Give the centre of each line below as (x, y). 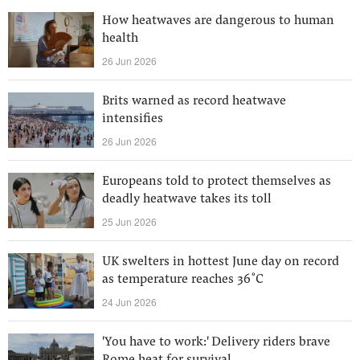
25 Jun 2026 (129, 221)
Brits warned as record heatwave (194, 101)
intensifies (133, 119)
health (120, 39)
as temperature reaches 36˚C (183, 280)
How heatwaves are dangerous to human (218, 21)
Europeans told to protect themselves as (217, 182)
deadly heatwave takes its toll (187, 199)
